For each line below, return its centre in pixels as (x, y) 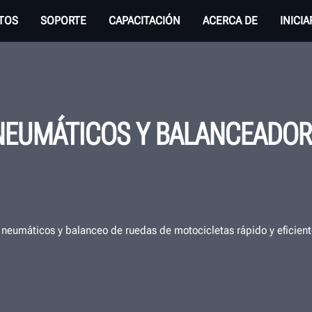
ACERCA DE (230, 21)
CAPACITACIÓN (145, 21)
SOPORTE (63, 21)
